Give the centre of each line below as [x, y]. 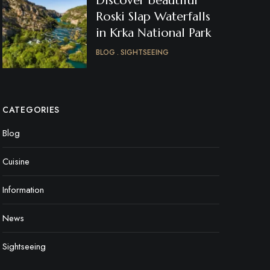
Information [23, 190]
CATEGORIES [31, 110]
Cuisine [16, 162]
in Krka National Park [153, 33]
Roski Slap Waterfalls [153, 17]
